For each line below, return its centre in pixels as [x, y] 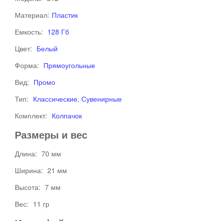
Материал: [32, 15]
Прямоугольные [69, 65]
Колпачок [67, 115]
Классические [55, 99]
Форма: [28, 65]
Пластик [65, 15]
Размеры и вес [51, 134]
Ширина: [30, 170]
